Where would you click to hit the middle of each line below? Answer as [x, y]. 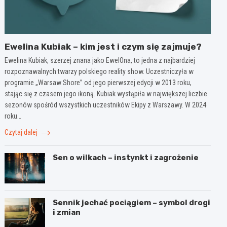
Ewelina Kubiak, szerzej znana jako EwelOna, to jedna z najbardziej [100, 60]
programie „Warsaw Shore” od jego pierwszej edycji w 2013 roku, [98, 82]
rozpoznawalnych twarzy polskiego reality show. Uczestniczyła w [99, 71]
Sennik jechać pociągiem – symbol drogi [132, 202]
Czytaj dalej [22, 132]
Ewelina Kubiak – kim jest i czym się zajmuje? [103, 46]
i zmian [67, 212]
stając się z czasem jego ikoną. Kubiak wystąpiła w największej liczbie [106, 93]
